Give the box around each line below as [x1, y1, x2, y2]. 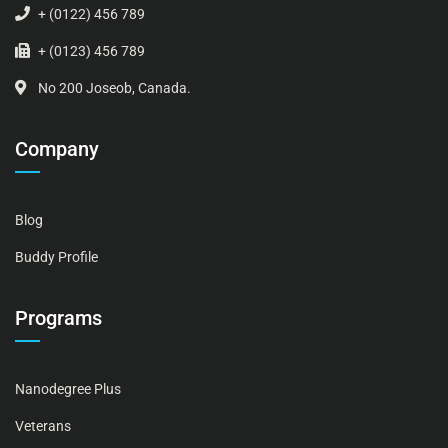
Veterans [15, 418, 71, 435]
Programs [15, 306, 102, 331]
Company [15, 137, 99, 162]
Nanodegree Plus [15, 381, 121, 398]
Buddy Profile [15, 249, 98, 266]
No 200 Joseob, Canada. [35, 80, 191, 97]
